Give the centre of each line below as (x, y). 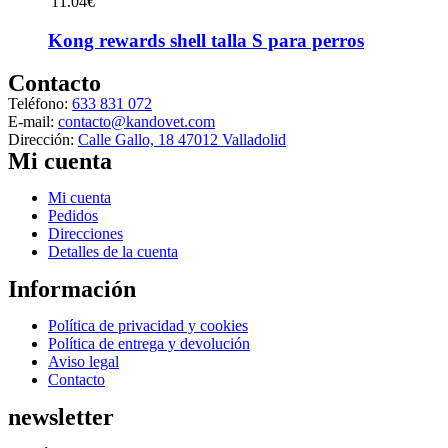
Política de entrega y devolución (149, 343)
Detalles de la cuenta (113, 251)
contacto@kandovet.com (136, 121)
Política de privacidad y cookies (148, 325)
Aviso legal (83, 361)
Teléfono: (40, 103)
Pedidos (73, 215)
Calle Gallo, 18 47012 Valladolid (182, 139)
